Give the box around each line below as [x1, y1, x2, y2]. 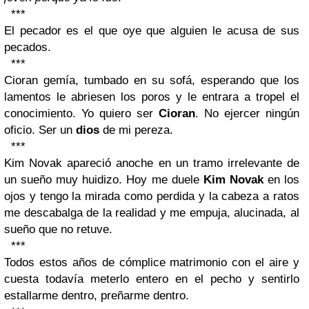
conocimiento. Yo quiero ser [4, 107, 159, 121]
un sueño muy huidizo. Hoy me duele [4, 173, 203, 187]
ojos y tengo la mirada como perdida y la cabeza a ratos [4, 190, 299, 203]
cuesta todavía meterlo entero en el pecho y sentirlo [4, 272, 299, 286]
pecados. [4, 41, 51, 54]
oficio [4, 123, 32, 137]
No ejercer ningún [204, 107, 299, 121]
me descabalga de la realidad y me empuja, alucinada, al [4, 206, 299, 220]
